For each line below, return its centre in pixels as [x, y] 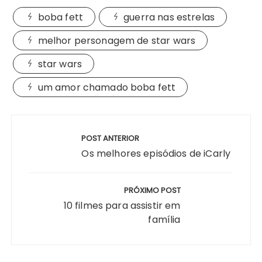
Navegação [46, 123]
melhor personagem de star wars [117, 41]
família [164, 220]
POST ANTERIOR [111, 139]
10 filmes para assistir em [122, 206]
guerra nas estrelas [169, 18]
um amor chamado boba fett [107, 88]
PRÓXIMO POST [152, 191]
